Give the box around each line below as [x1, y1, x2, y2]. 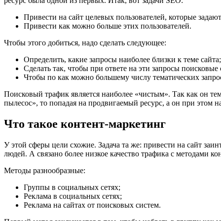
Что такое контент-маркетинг [4, 117, 166, 130]
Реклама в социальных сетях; [24, 191, 122, 200]
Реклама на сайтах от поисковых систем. [24, 200, 161, 209]
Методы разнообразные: [4, 166, 85, 175]
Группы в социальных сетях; [24, 183, 120, 191]
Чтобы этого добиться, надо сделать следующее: [4, 38, 166, 47]
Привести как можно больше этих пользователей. [24, 21, 191, 30]
